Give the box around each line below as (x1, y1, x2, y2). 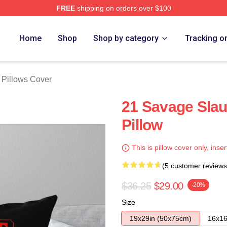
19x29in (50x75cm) (130, 214, 192, 222)
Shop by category (93, 33, 159, 43)
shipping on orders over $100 (74, 4, 171, 12)
